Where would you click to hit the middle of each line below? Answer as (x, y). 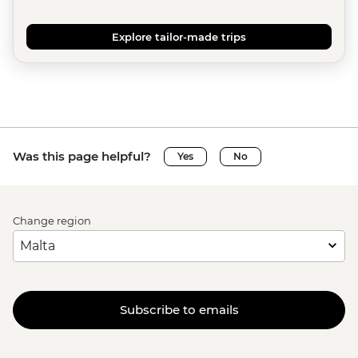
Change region (52, 220)
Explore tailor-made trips (179, 36)
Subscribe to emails (179, 310)
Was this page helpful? (82, 156)
